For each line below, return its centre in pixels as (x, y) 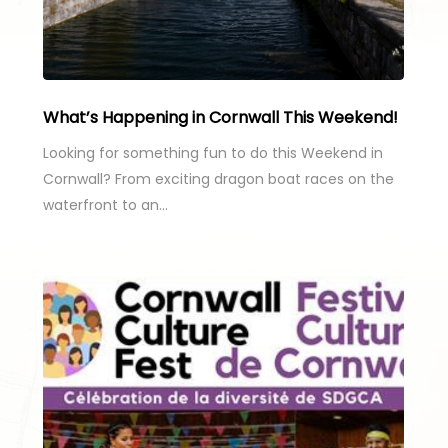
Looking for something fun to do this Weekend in (212, 153)
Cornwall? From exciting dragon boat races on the (218, 179)
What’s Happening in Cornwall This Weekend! (220, 118)
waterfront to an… (105, 205)
